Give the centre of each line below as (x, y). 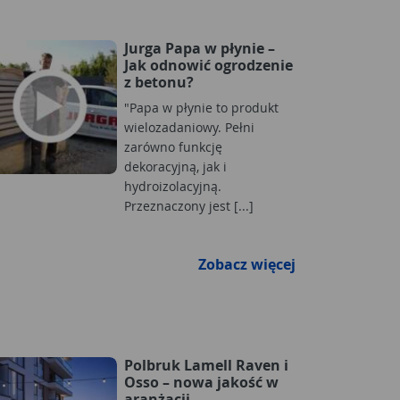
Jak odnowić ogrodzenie (208, 65)
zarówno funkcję (173, 146)
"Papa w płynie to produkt (201, 107)
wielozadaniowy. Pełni (189, 127)
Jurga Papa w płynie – (200, 48)
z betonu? (159, 82)
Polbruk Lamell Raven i (206, 365)
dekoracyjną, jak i (175, 166)
